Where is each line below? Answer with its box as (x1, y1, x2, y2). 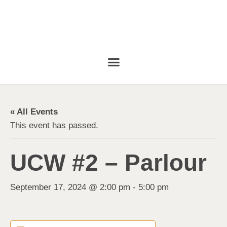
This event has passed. (10, 120, 98, 130)
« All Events (10, 106, 58, 117)
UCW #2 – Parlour (10, 149, 207, 176)
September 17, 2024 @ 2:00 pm (10, 182, 130, 192)
